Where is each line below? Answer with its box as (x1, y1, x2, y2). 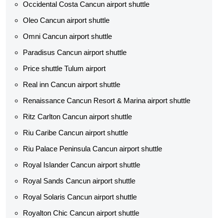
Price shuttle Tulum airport (23, 64, 106, 73)
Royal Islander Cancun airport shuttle (23, 161, 140, 169)
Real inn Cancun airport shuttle (23, 80, 120, 89)
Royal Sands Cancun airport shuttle (23, 177, 135, 185)
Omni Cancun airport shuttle (23, 32, 112, 40)
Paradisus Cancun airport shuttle (23, 48, 127, 56)
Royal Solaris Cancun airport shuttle (23, 193, 137, 201)
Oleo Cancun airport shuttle (23, 16, 109, 24)
